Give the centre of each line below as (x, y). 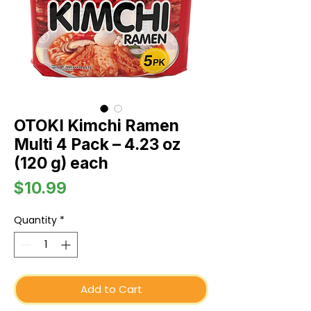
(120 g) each (61, 163)
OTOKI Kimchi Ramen (96, 126)
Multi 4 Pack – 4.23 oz (98, 145)
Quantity (35, 220)
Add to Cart (111, 289)
